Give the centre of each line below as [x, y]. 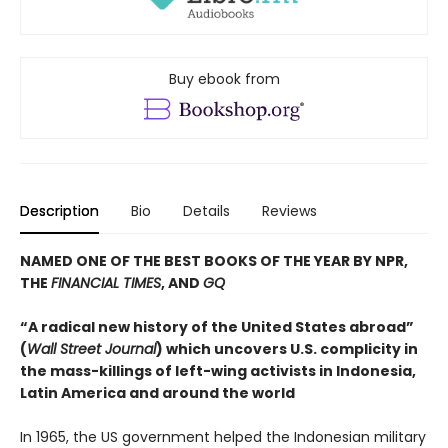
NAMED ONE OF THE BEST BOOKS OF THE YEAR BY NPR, [214, 260]
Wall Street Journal [91, 348]
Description [59, 210]
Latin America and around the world [157, 392]
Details [206, 210]
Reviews [289, 210]
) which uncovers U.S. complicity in [287, 348]
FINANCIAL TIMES [106, 282]
